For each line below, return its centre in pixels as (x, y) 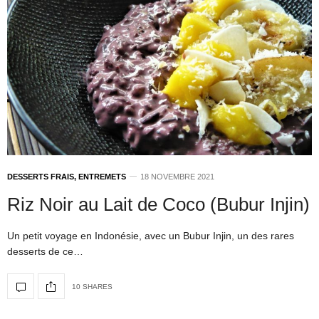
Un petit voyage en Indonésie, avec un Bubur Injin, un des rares (151, 236)
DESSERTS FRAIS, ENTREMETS (67, 177)
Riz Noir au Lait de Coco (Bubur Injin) (158, 205)
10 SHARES (92, 286)
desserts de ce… (45, 252)
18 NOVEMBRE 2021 (177, 177)
